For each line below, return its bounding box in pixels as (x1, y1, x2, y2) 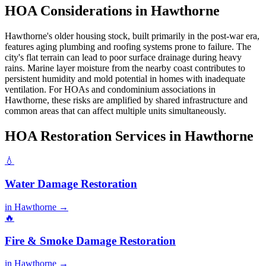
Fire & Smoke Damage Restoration (5, 234, 176, 247)
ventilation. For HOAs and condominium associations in (5, 84, 216, 94)
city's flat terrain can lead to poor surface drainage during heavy (5, 52, 242, 62)
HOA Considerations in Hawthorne (5, 2, 220, 18)
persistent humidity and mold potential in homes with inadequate (5, 73, 245, 84)
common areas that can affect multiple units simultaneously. (5, 105, 226, 116)
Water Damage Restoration (5, 178, 137, 191)
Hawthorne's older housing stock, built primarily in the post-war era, (5, 30, 259, 41)
